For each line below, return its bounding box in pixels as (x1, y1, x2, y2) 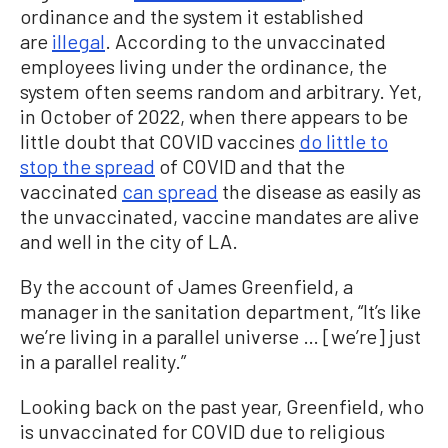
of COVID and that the (155, 154, 345, 179)
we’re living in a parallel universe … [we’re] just (20, 324, 421, 349)
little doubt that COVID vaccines (20, 129, 299, 154)
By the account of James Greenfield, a (20, 274, 353, 299)
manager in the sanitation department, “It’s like (20, 299, 421, 324)
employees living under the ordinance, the (20, 54, 387, 79)
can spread (122, 179, 218, 204)
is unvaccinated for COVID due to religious (20, 419, 385, 444)
